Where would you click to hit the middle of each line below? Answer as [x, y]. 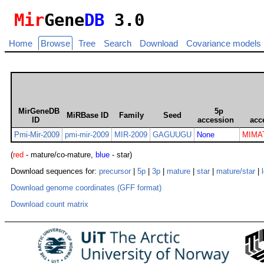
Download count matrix [49, 204]
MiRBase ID [87, 115]
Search [118, 44]
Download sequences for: [55, 171]
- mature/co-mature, [60, 155]
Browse [55, 44]
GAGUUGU [172, 135]
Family [131, 115]
